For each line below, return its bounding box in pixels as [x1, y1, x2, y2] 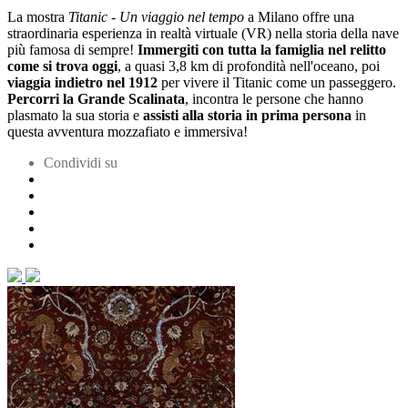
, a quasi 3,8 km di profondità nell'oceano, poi [117, 58, 380, 75]
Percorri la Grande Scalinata [7, 91, 185, 107]
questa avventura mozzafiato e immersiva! [7, 124, 248, 140]
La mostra [7, 9, 68, 25]
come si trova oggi [7, 58, 117, 75]
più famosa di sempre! [7, 42, 138, 58]
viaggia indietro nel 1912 [7, 75, 161, 91]
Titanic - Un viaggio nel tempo [68, 9, 244, 25]
